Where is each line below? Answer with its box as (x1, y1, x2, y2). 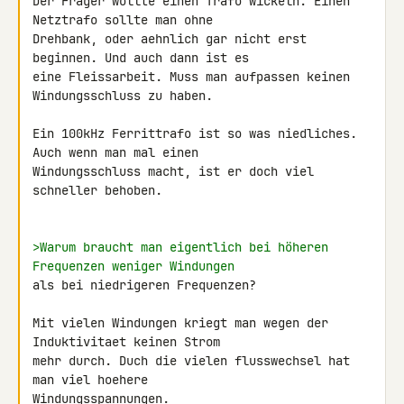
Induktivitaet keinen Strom (32, 334, 227, 350)
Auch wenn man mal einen (32, 144, 206, 161)
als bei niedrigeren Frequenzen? (32, 277, 256, 293)
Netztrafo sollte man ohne (32, 12, 220, 28)
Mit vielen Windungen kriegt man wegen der (32, 315, 328, 331)
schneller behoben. (32, 182, 162, 198)
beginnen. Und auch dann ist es (32, 50, 256, 66)
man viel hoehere (32, 372, 155, 388)
